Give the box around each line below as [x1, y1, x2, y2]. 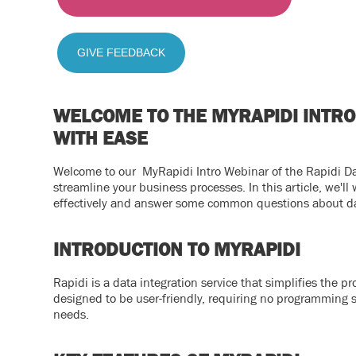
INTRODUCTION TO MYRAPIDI [53, 238, 301, 260]
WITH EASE [53, 126, 149, 149]
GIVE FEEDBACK [77, 45, 166, 59]
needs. [53, 306, 90, 321]
